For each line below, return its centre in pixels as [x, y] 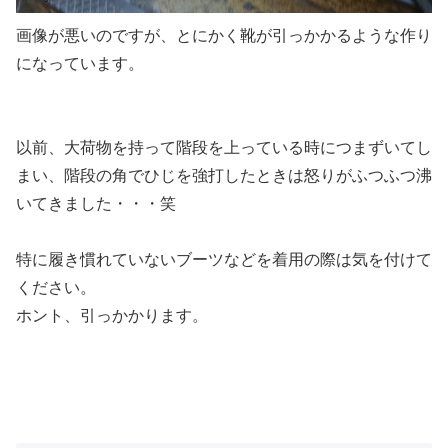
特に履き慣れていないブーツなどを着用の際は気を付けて [224, 259]
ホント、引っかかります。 [112, 315]
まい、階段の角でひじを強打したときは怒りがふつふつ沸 [224, 175]
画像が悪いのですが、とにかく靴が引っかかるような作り [224, 35]
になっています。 [80, 63]
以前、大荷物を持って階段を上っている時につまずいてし [224, 147]
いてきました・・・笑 [96, 203]
